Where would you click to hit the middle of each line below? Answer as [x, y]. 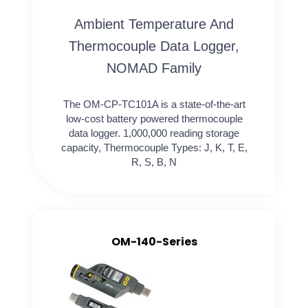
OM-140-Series [154, 241]
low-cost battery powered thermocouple [154, 118]
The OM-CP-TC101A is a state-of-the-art [154, 104]
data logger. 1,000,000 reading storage [154, 133]
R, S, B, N [154, 162]
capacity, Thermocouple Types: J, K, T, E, [154, 147]
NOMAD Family [154, 68]
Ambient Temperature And [154, 24]
